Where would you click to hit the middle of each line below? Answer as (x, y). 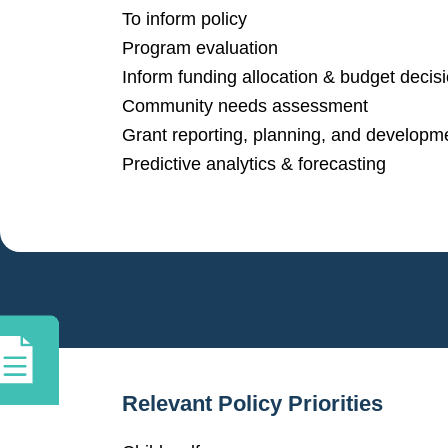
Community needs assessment (245, 105)
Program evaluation (200, 47)
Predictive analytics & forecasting (254, 163)
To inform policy (184, 18)
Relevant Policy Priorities (252, 404)
